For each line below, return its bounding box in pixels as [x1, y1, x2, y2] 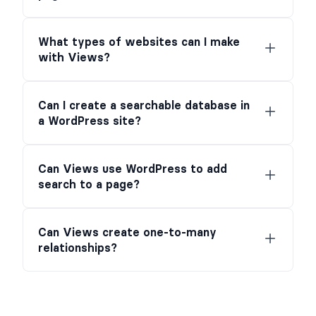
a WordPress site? [38, 114, 141, 128]
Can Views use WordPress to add [38, 162, 227, 176]
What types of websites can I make [38, 35, 240, 49]
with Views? [38, 50, 110, 65]
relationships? [38, 241, 117, 255]
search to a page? [38, 177, 140, 192]
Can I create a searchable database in [38, 98, 250, 113]
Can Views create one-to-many [38, 225, 217, 240]
